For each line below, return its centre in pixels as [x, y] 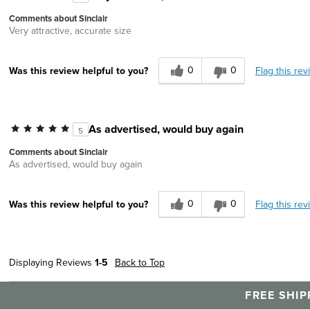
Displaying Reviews [52, 262]
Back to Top [140, 262]
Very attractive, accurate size [70, 30]
